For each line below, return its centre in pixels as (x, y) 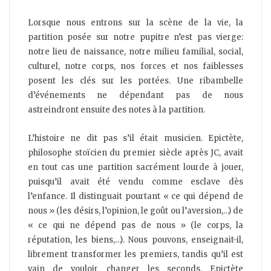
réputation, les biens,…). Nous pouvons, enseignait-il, (135, 240)
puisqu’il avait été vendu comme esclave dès (135, 182)
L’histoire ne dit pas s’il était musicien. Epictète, (135, 139)
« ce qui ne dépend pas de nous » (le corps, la (135, 226)
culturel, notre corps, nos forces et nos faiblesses (135, 67)
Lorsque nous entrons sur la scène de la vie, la (135, 23)
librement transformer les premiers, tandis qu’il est (135, 255)
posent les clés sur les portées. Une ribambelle (135, 81)
